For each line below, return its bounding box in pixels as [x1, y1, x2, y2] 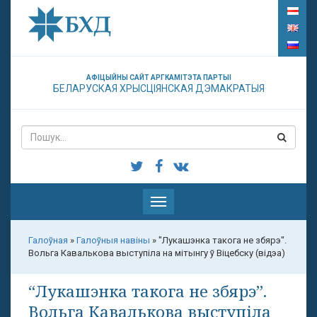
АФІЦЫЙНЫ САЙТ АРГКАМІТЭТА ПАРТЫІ [86, 74, 231, 81]
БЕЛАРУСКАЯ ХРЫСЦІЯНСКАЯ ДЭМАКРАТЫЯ [52, 83, 265, 94]
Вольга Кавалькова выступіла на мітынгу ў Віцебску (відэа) [28, 248, 285, 258]
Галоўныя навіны [76, 235, 150, 246]
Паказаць [158, 197, 199, 207]
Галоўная [28, 235, 68, 246]
